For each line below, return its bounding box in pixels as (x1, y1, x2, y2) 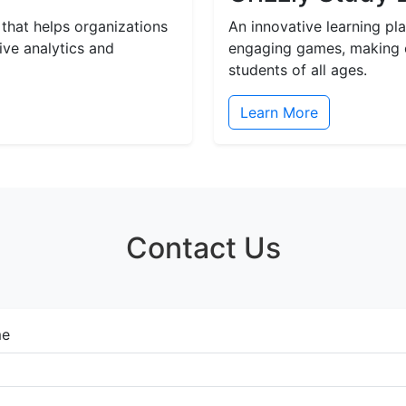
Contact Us (125, 230, 281, 266)
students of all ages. (228, 61, 367, 79)
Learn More (240, 103, 318, 121)
